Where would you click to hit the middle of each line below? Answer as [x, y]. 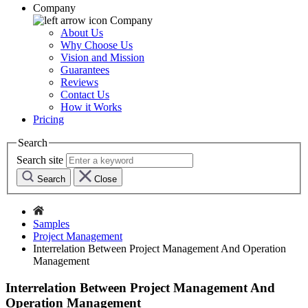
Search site [40, 159]
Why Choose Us [97, 45]
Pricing [48, 120]
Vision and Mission [102, 58]
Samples [51, 223]
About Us [82, 33]
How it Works [91, 107]
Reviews [79, 82]
